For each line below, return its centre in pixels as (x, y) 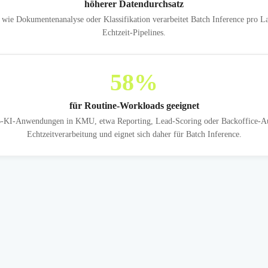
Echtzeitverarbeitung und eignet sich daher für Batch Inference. (134, 134)
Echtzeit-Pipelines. (134, 32)
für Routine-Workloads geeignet (134, 105)
